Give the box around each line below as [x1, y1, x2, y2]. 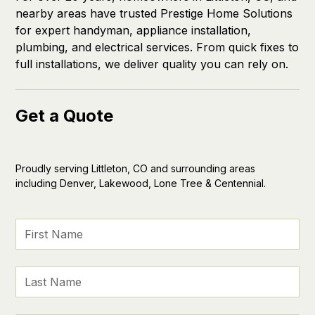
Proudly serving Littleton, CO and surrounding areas [15, 162, 256, 174]
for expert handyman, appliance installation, [15, 23, 252, 37]
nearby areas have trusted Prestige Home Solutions [15, 6, 293, 20]
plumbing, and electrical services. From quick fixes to [15, 40, 300, 54]
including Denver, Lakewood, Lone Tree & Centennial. [15, 177, 266, 189]
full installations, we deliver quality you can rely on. [15, 57, 289, 71]
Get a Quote [15, 105, 114, 126]
